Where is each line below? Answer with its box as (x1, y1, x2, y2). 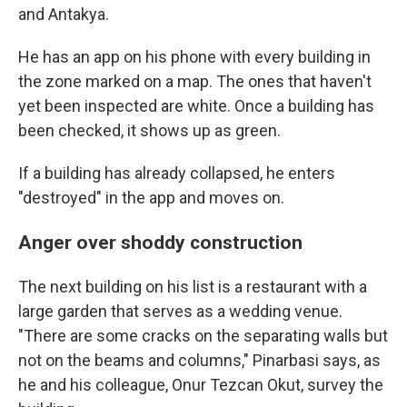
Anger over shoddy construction (18, 231, 303, 253)
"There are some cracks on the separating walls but (18, 326, 388, 345)
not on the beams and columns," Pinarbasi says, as (18, 351, 381, 370)
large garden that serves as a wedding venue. (18, 302, 342, 321)
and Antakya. (18, 5, 109, 24)
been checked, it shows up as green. (18, 121, 281, 140)
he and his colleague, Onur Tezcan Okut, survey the (18, 375, 383, 394)
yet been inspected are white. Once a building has (18, 96, 374, 115)
